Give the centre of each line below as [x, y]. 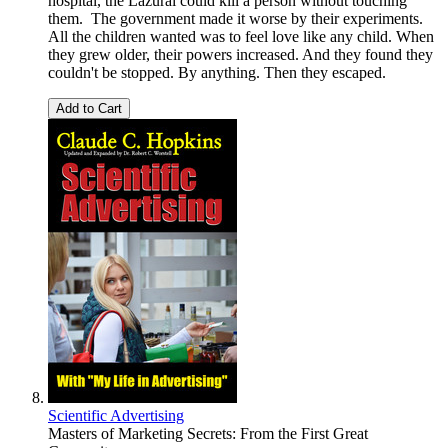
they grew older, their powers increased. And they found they [240, 54]
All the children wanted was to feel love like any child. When [241, 36]
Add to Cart [89, 108]
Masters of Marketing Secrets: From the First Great [208, 433]
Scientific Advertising [116, 415]
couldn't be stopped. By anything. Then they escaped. [217, 72]
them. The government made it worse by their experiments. [235, 18]
